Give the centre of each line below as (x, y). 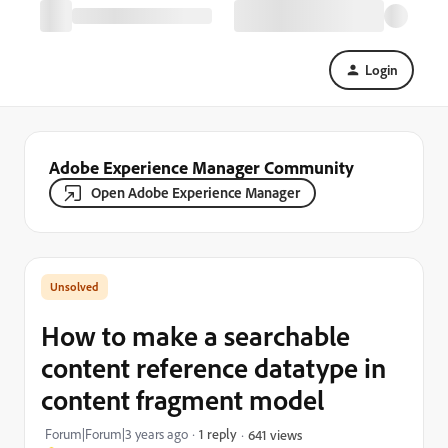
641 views (275, 434)
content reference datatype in (213, 367)
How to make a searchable (195, 335)
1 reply (218, 433)
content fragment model (182, 399)
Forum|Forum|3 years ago (116, 434)
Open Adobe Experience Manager (195, 192)
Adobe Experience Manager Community (201, 167)
